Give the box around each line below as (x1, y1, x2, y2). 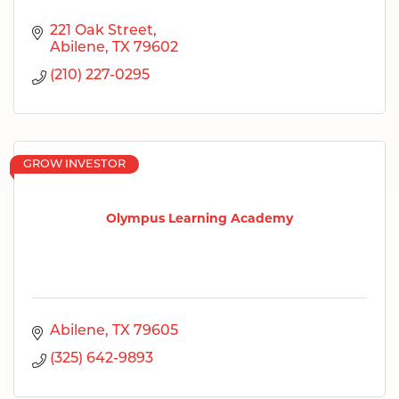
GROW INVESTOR (23, 158, 126, 170)
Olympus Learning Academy (106, 210, 293, 227)
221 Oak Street (50, 23, 153, 38)
